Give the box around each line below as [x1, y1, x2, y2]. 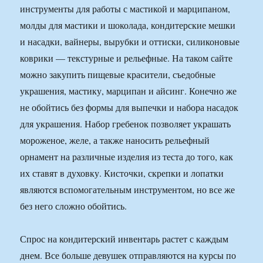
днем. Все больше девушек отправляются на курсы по [20, 249, 237, 262]
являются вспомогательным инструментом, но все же [20, 183, 235, 196]
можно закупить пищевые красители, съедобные [20, 68, 216, 81]
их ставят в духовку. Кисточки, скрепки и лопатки [20, 167, 224, 180]
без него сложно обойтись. [20, 200, 127, 213]
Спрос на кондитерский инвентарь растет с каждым [20, 232, 229, 245]
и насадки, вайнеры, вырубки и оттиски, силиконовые [20, 35, 240, 48]
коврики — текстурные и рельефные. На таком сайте [20, 52, 233, 65]
